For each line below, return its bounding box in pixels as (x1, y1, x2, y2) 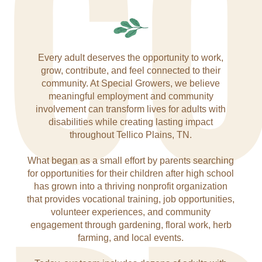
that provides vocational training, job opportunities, (27, 194, 235, 204)
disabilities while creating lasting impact (49, 117, 213, 127)
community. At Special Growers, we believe (42, 78, 220, 88)
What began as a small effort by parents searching (27, 156, 235, 166)
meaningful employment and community (48, 91, 213, 101)
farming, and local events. (78, 233, 184, 243)
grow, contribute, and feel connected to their (41, 65, 221, 75)
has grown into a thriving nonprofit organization (34, 181, 228, 191)
